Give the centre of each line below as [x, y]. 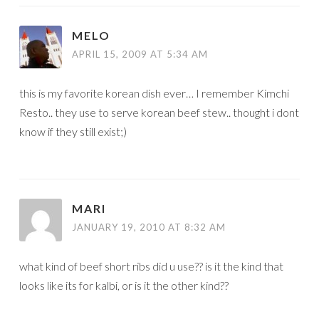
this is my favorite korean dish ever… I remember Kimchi [154, 93]
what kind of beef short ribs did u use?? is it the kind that [151, 266]
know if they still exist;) [73, 131]
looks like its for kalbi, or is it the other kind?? [124, 285]
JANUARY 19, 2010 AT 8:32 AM [149, 227]
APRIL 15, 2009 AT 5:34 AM [140, 54]
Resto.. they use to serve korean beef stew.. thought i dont [159, 112]
